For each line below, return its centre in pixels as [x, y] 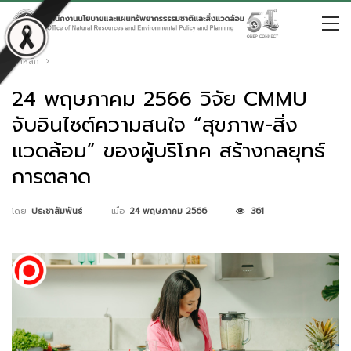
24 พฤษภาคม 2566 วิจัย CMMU [159, 99]
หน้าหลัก [24, 62]
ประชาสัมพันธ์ [57, 212]
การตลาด [51, 177]
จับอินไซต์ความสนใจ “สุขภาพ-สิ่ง [155, 125]
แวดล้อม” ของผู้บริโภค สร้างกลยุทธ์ [168, 151]
